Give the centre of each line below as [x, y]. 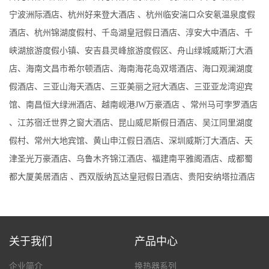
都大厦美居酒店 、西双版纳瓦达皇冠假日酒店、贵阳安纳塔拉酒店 [132, 177]
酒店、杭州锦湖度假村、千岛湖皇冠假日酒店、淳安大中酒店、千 [131, 32]
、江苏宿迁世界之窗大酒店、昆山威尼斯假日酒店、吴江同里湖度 [131, 122]
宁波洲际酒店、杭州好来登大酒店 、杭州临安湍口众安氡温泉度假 [132, 14]
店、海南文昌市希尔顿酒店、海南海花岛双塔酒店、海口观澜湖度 [131, 68]
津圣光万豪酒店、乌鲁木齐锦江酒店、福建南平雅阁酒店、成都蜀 [131, 159]
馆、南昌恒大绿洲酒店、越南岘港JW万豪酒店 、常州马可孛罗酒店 [133, 104]
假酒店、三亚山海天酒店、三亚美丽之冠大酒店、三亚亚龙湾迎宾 [131, 86]
